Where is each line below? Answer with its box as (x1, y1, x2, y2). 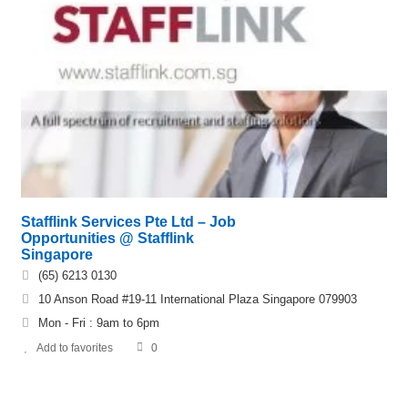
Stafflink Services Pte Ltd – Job (21, 213, 236, 229)
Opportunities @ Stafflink (21, 229, 194, 246)
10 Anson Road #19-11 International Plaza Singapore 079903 (38, 291, 357, 306)
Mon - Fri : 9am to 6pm (38, 315, 159, 330)
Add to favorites (36, 341, 113, 354)
